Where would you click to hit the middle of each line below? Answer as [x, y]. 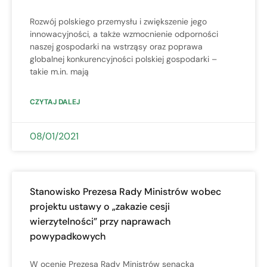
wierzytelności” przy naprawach [100, 221]
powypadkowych [68, 236]
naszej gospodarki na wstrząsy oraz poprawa [116, 46]
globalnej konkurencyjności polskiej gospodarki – [123, 59]
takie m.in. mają [59, 71]
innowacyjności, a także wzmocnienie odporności [124, 34]
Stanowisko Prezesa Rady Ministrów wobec [125, 191]
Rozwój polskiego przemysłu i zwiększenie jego [118, 21]
